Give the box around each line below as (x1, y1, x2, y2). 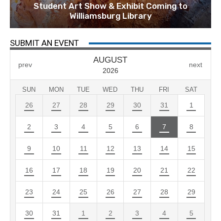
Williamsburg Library (69, 11, 152, 21)
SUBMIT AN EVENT (10, 38, 79, 48)
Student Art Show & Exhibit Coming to (34, 1, 187, 11)
